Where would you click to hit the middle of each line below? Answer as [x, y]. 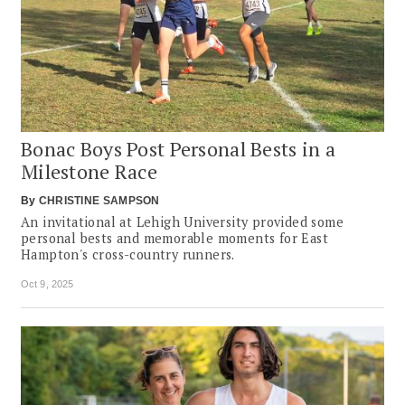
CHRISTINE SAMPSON [99, 200]
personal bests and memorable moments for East [174, 238]
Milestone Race [89, 171]
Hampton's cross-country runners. [128, 254]
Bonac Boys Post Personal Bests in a [179, 148]
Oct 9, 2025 [47, 283]
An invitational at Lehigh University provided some [182, 221]
